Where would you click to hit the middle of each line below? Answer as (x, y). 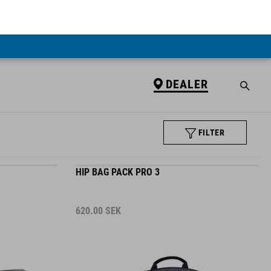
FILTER (211, 112)
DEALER (187, 49)
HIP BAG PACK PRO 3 (117, 162)
